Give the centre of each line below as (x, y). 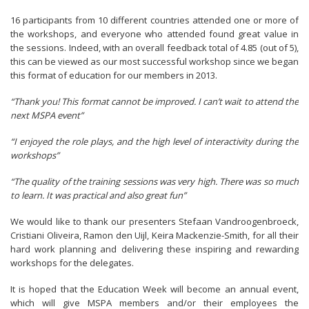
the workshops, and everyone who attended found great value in (154, 34)
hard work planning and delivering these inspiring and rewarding (154, 249)
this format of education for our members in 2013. (114, 76)
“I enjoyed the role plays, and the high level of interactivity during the (154, 142)
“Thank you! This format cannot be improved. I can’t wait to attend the (154, 102)
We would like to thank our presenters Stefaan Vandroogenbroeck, (154, 222)
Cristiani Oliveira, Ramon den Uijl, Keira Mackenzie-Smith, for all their (154, 236)
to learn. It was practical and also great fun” (98, 196)
